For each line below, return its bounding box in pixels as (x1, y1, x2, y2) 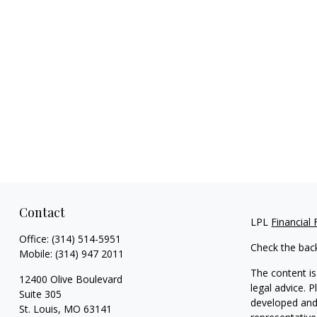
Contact (18, 203, 65, 221)
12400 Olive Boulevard (18, 272, 122, 286)
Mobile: (18, 246, 55, 260)
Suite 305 (18, 287, 62, 301)
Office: (18, 231, 52, 246)
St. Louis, (18, 301, 61, 316)
